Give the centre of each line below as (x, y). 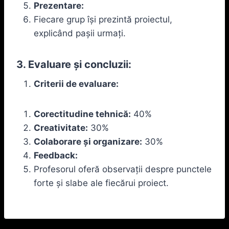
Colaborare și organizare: (88, 141)
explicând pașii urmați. (80, 33)
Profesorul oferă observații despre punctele (123, 169)
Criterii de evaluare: (76, 84)
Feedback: (56, 155)
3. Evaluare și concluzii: (74, 64)
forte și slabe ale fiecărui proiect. (101, 183)
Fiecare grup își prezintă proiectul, (103, 19)
